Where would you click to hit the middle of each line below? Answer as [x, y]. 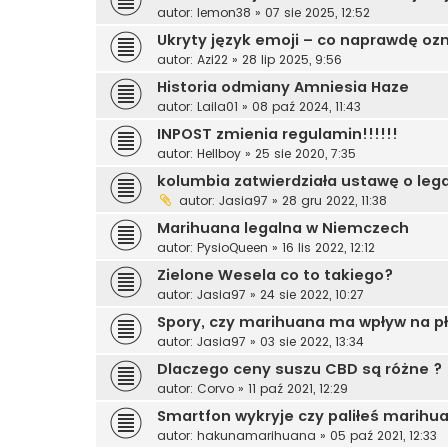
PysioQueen [232, 247]
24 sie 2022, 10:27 [312, 294]
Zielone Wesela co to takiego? [275, 274]
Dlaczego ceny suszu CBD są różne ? [299, 368]
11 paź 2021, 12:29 [298, 388]
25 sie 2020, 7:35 [305, 153]
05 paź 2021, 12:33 [383, 435]
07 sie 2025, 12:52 [317, 12]
